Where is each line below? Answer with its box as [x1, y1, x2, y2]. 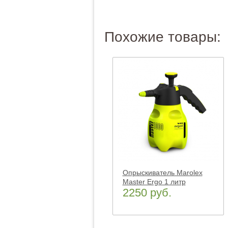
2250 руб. [122, 186, 172, 199]
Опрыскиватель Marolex [122, 168, 203, 177]
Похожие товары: [104, 29, 221, 45]
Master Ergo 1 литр [122, 178, 186, 186]
